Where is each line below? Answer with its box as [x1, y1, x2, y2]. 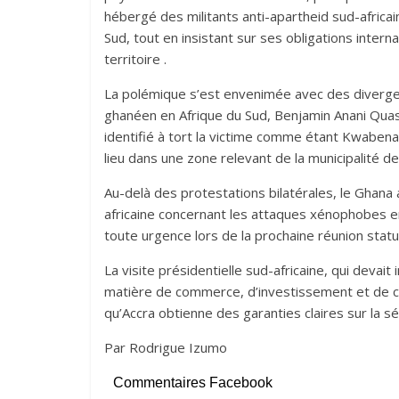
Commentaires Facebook [113, 375, 273, 391]
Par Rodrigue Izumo [104, 338, 227, 357]
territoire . [104, 50, 167, 69]
